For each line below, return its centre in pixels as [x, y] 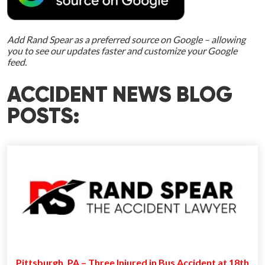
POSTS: [43, 117]
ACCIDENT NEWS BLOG [120, 96]
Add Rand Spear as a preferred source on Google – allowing [126, 40]
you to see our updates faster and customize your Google [122, 51]
